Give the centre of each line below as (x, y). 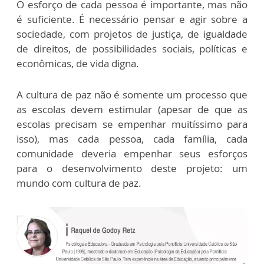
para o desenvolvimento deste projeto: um (132, 168)
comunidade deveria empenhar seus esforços (132, 153)
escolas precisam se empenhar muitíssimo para (132, 124)
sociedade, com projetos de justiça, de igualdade (132, 34)
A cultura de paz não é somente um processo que (132, 94)
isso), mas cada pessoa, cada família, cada (132, 138)
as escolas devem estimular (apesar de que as (132, 109)
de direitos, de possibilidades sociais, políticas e (132, 48)
